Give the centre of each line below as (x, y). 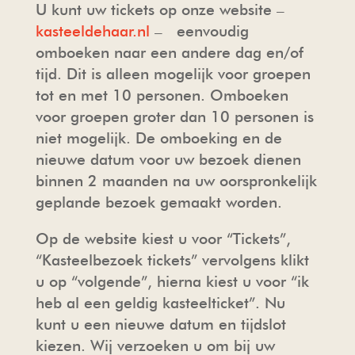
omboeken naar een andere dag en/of (169, 52)
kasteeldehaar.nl (92, 31)
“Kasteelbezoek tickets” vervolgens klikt (172, 260)
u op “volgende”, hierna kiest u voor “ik (172, 281)
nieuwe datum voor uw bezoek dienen (168, 159)
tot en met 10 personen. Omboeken (162, 95)
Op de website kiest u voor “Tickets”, (163, 239)
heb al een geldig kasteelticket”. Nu (160, 303)
